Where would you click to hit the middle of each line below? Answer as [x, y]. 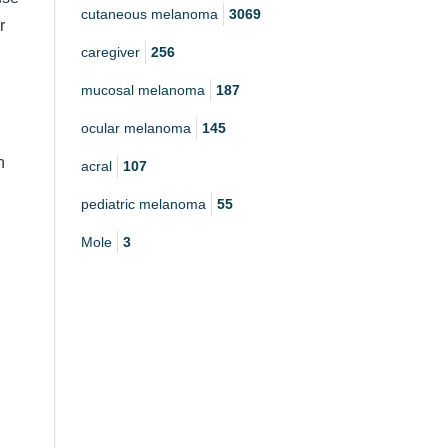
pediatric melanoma [143, 204]
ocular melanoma [136, 128]
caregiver [110, 52]
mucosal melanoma [143, 90]
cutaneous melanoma [149, 14]
